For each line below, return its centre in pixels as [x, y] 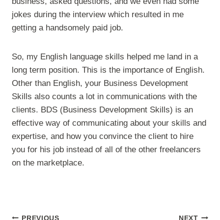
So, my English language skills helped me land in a [105, 57]
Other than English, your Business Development [100, 83]
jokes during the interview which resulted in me [98, 14]
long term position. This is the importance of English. [108, 70]
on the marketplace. [48, 163]
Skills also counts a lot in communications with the [104, 96]
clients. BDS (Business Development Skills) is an [102, 110]
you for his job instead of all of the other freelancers [106, 150]
